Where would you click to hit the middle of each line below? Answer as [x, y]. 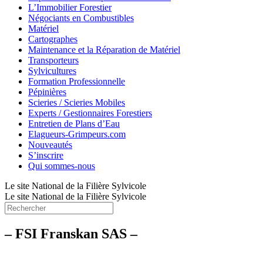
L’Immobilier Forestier [70, 7]
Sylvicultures [52, 71]
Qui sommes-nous [62, 166]
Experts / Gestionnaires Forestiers [90, 113]
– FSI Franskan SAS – [71, 233]
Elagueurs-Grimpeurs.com [77, 134]
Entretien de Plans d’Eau [74, 124]
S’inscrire [46, 155]
